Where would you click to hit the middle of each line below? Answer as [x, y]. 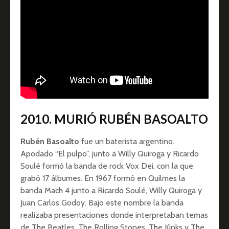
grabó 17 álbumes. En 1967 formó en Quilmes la [103, 178]
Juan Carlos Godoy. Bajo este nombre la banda [102, 203]
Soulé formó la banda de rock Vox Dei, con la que [107, 166]
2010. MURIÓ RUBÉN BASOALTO [114, 119]
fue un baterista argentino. [127, 142]
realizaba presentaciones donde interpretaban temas [114, 215]
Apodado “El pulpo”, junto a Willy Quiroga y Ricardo [110, 154]
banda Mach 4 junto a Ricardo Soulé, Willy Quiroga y [111, 191]
